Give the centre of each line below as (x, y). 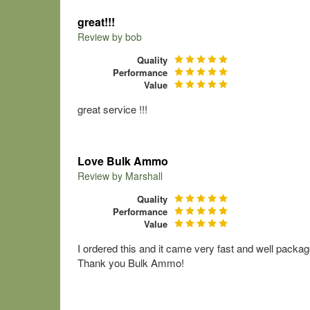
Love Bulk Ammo (123, 161)
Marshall (144, 176)
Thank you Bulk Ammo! (131, 263)
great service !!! (112, 109)
